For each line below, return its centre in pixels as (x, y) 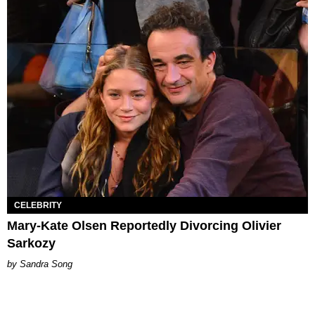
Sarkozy (31, 244)
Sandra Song (46, 264)
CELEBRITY (38, 206)
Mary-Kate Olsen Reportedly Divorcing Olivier (144, 226)
